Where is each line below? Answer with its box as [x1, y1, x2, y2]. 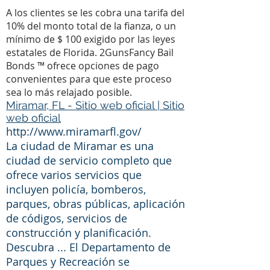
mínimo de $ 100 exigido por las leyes [6, 33, 175, 46]
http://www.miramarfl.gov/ [6, 124, 142, 139]
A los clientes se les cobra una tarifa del [6, 6, 184, 19]
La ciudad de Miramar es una [6, 139, 154, 153]
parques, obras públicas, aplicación [6, 196, 185, 211]
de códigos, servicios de [6, 211, 127, 225]
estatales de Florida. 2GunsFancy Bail [6, 46, 174, 59]
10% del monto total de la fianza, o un [6, 19, 176, 33]
